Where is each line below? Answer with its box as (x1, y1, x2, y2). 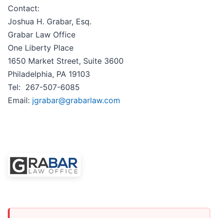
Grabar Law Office (8, 30, 75, 40)
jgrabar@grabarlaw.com (32, 95, 120, 106)
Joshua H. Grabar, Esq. (8, 17, 91, 27)
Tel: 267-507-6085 (8, 82, 80, 92)
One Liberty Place (8, 43, 73, 53)
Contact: (8, 3, 39, 14)
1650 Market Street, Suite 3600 (8, 56, 124, 66)
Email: (8, 95, 32, 106)
